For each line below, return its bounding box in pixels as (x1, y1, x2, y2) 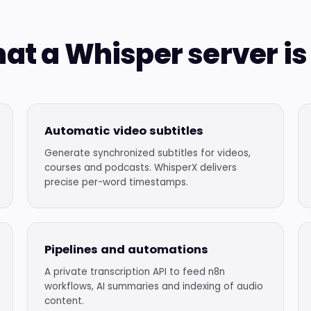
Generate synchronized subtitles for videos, (44, 146, 251, 160)
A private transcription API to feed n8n (44, 265, 225, 278)
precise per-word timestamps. (44, 176, 188, 189)
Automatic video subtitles (44, 123, 203, 139)
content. (44, 294, 84, 308)
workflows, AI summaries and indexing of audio (44, 280, 263, 293)
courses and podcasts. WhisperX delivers (44, 161, 237, 174)
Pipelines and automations (44, 242, 208, 258)
